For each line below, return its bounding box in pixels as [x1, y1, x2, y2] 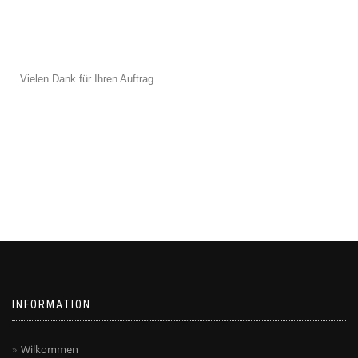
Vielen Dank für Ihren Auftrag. [20, 73, 157, 85]
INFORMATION [12, 298, 91, 311]
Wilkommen [21, 342, 78, 356]
